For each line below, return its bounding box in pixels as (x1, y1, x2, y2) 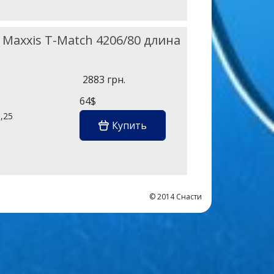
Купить (111, 118, 147, 132)
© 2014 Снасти (149, 191, 202, 202)
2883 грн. (82, 72, 125, 86)
